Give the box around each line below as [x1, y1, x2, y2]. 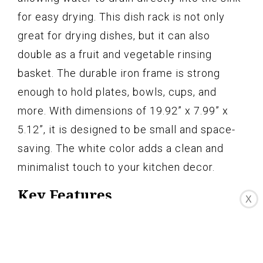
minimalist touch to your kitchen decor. [18, 160, 215, 173]
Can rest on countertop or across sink [32, 215, 222, 228]
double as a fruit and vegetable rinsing [18, 48, 212, 60]
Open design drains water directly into [32, 240, 226, 252]
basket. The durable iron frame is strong [18, 66, 220, 79]
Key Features [18, 184, 112, 204]
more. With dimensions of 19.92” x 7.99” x [18, 104, 228, 117]
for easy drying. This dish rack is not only [18, 10, 225, 23]
